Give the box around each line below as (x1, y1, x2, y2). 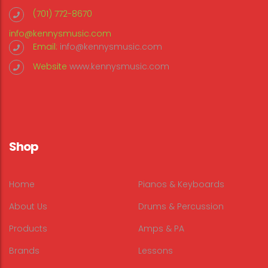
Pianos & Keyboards (138, 178, 224, 191)
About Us (9, 200, 47, 213)
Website (33, 60, 69, 73)
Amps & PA (138, 223, 184, 235)
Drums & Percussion (138, 200, 224, 213)
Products (9, 223, 47, 235)
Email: (33, 41, 60, 53)
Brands (9, 245, 39, 257)
